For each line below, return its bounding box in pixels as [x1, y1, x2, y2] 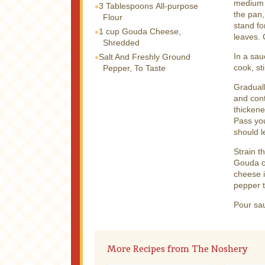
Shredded [103, 37, 140, 47]
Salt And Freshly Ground [99, 51, 190, 62]
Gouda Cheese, [122, 26, 181, 36]
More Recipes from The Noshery [107, 242, 248, 255]
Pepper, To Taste [103, 63, 166, 73]
